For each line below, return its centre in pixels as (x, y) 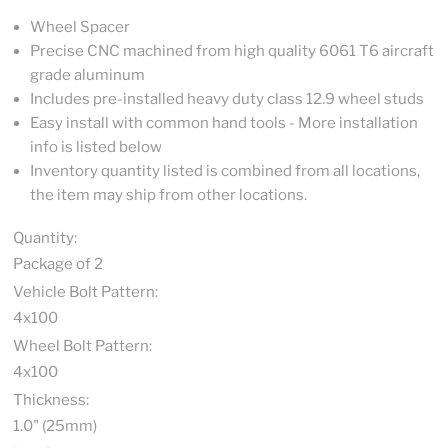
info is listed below (96, 147)
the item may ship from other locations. (168, 195)
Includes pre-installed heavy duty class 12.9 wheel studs (227, 99)
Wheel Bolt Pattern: (82, 346)
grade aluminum (87, 75)
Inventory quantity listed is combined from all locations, (225, 171)
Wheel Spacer (80, 27)
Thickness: (51, 400)
